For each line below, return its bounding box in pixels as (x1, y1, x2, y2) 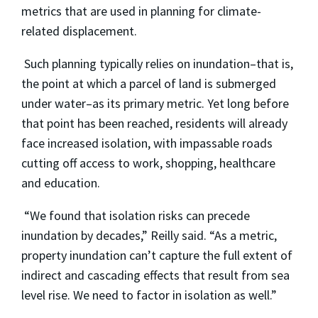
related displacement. (21, 23, 137, 40)
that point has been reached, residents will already (21, 115, 287, 132)
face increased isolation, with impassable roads (21, 135, 273, 152)
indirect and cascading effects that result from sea (21, 267, 290, 284)
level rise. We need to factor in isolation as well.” (21, 287, 277, 304)
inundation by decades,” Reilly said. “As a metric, (21, 227, 277, 244)
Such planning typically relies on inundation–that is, (21, 55, 293, 72)
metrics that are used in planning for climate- (21, 3, 261, 20)
